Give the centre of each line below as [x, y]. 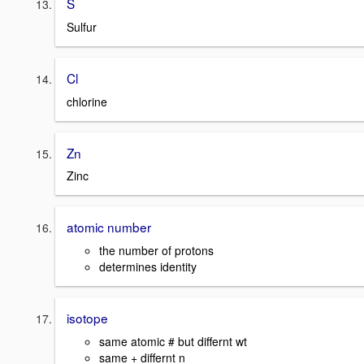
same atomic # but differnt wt [173, 341]
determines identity [148, 266]
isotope [87, 318]
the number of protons [156, 250]
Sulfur [82, 26]
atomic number [109, 227]
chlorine [87, 101]
